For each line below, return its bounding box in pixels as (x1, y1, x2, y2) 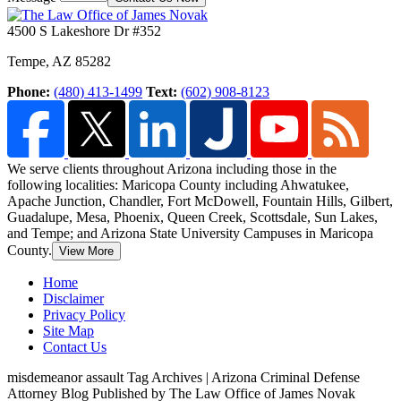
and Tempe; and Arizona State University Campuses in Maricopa (7, 226, 373, 242)
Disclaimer (43, 291, 104, 307)
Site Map (43, 323, 94, 339)
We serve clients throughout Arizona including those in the (7, 161, 337, 177)
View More (59, 244, 114, 259)
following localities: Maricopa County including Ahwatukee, (7, 177, 349, 193)
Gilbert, (350, 193, 393, 209)
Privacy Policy (43, 307, 125, 323)
